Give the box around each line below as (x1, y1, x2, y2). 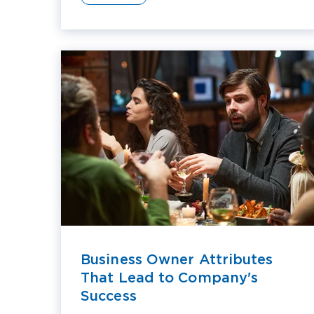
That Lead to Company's (81, 270, 259, 285)
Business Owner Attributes (81, 252, 273, 267)
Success (81, 288, 137, 303)
